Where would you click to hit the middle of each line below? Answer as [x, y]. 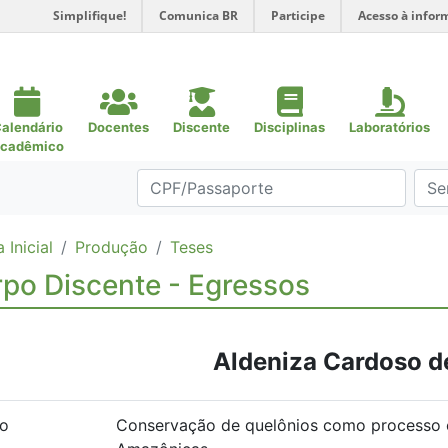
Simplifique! [89, 15]
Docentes [118, 127]
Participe [298, 15]
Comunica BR [198, 15]
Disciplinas [289, 127]
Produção [111, 247]
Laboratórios [389, 127]
